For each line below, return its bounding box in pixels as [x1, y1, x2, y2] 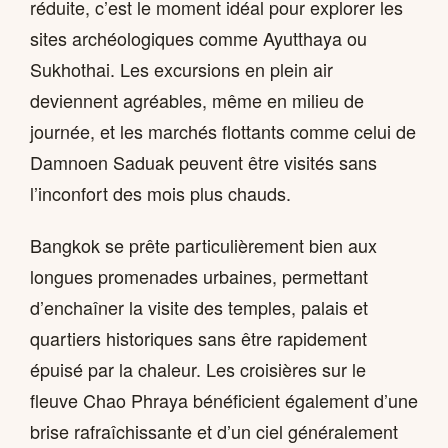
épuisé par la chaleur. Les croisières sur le [30, 356, 366, 383]
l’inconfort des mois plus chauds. [30, 180, 291, 207]
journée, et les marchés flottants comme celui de [30, 118, 416, 145]
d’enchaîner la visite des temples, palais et [30, 294, 368, 321]
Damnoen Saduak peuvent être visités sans [30, 149, 377, 176]
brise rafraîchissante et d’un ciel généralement [30, 418, 398, 445]
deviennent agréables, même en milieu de [30, 87, 364, 114]
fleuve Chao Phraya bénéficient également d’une [30, 387, 418, 414]
